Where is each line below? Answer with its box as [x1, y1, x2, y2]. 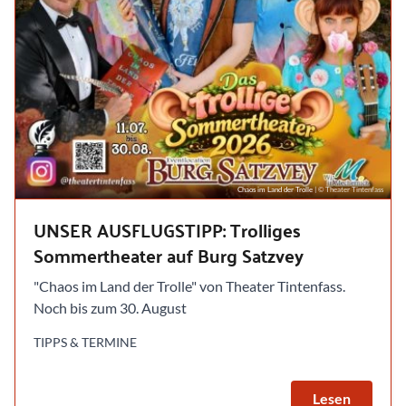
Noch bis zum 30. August [34, 299, 187, 317]
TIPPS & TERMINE [34, 334, 137, 351]
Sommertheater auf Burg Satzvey [34, 238, 304, 273]
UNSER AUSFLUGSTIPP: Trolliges [34, 213, 301, 247]
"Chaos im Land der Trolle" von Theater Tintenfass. [34, 277, 345, 295]
